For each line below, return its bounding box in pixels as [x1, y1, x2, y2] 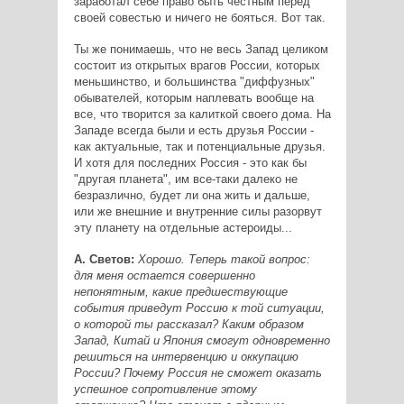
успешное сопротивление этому [73, 381, 257, 396]
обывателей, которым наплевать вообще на [73, 90, 314, 105]
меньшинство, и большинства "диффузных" [73, 74, 315, 88]
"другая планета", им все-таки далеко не [73, 171, 298, 186]
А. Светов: [73, 252, 134, 266]
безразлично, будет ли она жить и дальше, [73, 188, 310, 202]
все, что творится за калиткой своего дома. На [73, 106, 331, 121]
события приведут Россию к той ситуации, [73, 300, 325, 315]
